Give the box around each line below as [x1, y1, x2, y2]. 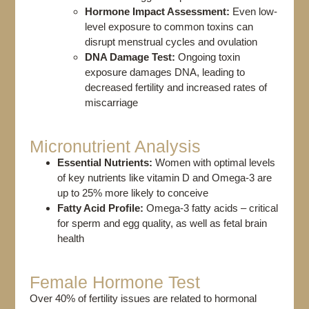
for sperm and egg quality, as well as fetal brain [57, 217, 267, 229]
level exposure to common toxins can [84, 20, 253, 32]
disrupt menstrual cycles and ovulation [84, 35, 257, 48]
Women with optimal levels [154, 156, 275, 168]
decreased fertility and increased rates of [84, 81, 267, 93]
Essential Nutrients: [57, 156, 152, 168]
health [57, 232, 84, 244]
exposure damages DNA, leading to [84, 66, 245, 78]
